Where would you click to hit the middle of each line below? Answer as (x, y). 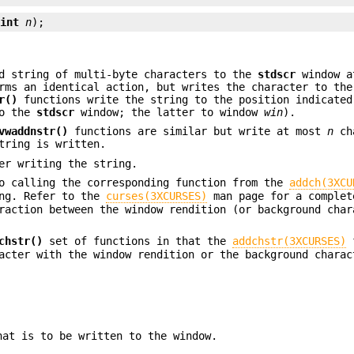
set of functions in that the (138, 241)
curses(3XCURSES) (157, 196)
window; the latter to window (169, 112)
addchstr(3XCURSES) (290, 241)
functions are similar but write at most (198, 132)
